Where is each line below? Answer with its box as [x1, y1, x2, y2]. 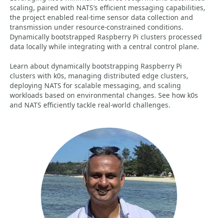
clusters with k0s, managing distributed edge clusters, [10, 71, 188, 80]
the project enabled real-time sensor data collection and [10, 13, 193, 22]
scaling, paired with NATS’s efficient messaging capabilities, [10, 3, 205, 12]
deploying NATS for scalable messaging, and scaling [10, 81, 181, 90]
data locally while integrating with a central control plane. [10, 42, 199, 51]
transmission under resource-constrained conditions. [10, 22, 183, 32]
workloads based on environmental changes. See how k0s [10, 91, 198, 100]
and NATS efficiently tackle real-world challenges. [10, 100, 170, 109]
